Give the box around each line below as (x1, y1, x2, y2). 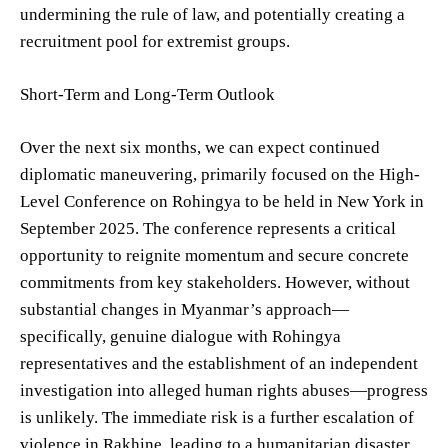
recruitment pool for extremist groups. (20, 31, 290, 51)
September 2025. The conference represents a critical (20, 218, 396, 238)
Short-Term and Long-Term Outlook (20, 84, 275, 104)
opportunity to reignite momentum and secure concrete (20, 245, 409, 265)
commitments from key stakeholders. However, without (20, 272, 410, 292)
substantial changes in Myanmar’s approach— (20, 299, 349, 319)
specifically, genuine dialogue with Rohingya (20, 326, 341, 346)
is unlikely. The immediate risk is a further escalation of (20, 407, 414, 427)
